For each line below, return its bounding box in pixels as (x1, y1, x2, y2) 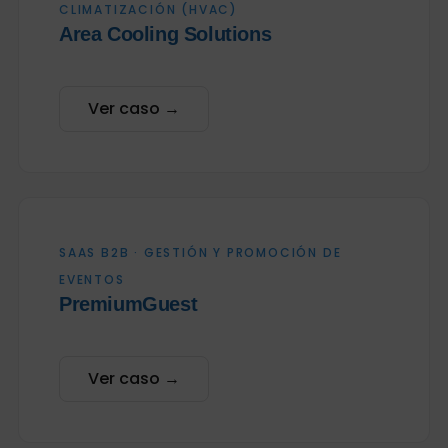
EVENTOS (58, 271, 125, 288)
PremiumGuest (58, 293, 198, 315)
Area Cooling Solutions (58, 23, 272, 45)
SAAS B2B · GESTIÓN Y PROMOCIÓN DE (58, 244, 342, 261)
